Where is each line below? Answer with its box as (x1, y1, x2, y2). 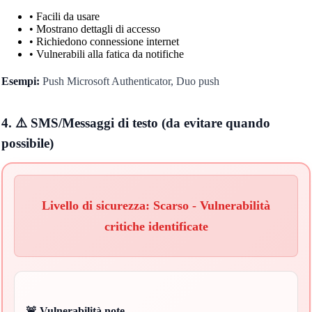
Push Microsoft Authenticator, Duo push (39, 75, 219, 87)
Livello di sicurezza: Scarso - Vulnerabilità (42, 198, 270, 212)
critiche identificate (104, 219, 208, 233)
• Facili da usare (29, 10, 100, 22)
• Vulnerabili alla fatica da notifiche (29, 47, 184, 60)
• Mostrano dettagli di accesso (29, 22, 160, 35)
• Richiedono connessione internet (29, 35, 179, 47)
